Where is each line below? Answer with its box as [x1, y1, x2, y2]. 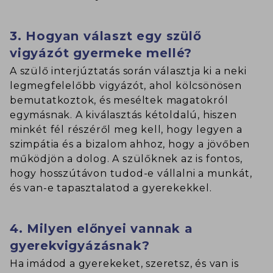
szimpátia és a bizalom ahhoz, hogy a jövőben [10, 138, 250, 151]
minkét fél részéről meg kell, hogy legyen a [10, 124, 243, 136]
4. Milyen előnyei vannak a [10, 221, 193, 236]
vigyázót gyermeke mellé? [10, 46, 193, 61]
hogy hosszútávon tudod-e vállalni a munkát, [10, 168, 252, 180]
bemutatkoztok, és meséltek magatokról [10, 94, 229, 107]
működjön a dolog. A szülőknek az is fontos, [10, 153, 243, 165]
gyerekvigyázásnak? [10, 238, 150, 253]
